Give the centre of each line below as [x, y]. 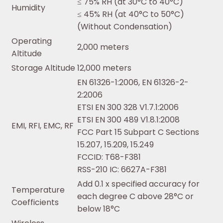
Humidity [28, 8]
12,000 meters [104, 68]
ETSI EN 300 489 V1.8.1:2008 [128, 120]
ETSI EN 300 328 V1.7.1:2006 [128, 108]
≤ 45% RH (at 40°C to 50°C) [131, 14]
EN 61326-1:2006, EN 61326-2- [133, 83]
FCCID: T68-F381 [109, 157]
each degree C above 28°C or [135, 197]
